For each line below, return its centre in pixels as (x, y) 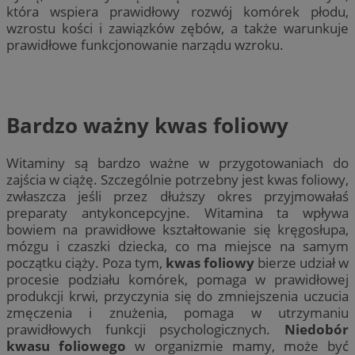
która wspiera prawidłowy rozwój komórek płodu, (177, 12)
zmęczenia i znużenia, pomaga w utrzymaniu (177, 313)
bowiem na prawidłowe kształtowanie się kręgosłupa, (177, 230)
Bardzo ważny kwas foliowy (147, 125)
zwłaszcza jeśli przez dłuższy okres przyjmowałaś (177, 197)
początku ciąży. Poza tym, (86, 263)
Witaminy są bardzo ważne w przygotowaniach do (177, 163)
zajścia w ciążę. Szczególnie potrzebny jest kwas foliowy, (177, 180)
